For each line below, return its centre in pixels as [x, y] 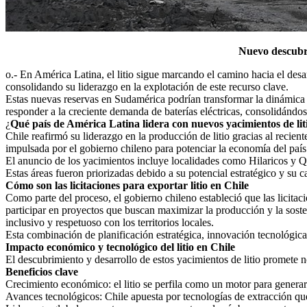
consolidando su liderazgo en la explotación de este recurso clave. [147, 86]
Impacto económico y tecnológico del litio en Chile [120, 247]
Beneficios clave [42, 271]
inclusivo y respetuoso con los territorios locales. [110, 222]
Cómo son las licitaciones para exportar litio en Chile [127, 185]
